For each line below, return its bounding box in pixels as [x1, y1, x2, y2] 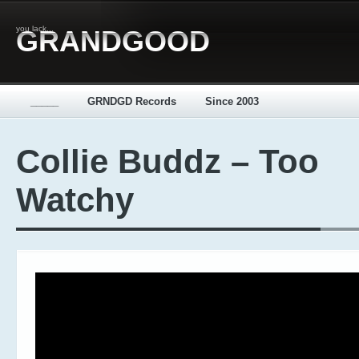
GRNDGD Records [87, 95, 176, 107]
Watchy [16, 181, 134, 219]
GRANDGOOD [16, 25, 210, 58]
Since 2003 [205, 95, 259, 107]
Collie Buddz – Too [16, 143, 319, 180]
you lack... [16, 24, 54, 33]
